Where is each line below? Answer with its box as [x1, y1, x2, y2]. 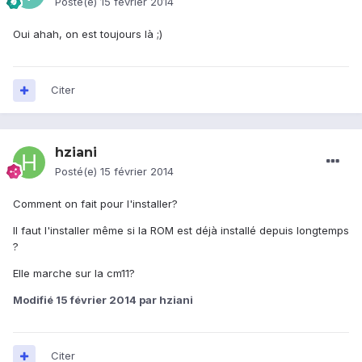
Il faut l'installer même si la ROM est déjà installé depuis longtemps [13, 224, 349, 238]
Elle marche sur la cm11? [13, 267, 135, 280]
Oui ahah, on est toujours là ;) [13, 27, 162, 41]
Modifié [13, 293, 56, 307]
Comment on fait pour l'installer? [13, 197, 178, 211]
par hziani [137, 293, 193, 307]
